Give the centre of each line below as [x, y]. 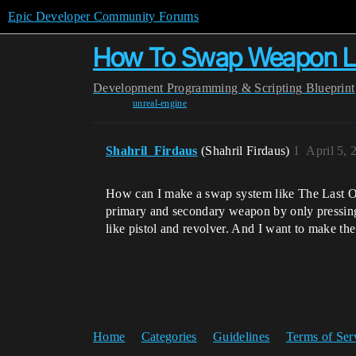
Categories [169, 337]
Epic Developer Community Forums [103, 16]
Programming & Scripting [234, 88]
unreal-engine [160, 103]
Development [128, 88]
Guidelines [242, 337]
